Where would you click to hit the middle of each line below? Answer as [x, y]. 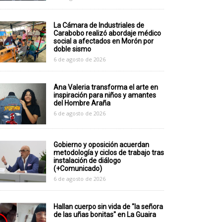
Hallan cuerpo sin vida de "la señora [108, 207]
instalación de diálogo [87, 161]
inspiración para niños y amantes [105, 95]
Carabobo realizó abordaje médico [107, 33]
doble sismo [72, 49]
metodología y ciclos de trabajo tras [109, 153]
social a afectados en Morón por [103, 41]
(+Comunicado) [78, 169]
